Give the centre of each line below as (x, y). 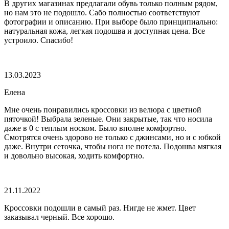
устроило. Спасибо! (39, 40)
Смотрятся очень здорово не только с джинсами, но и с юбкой (112, 137)
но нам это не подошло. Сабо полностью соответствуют (102, 12)
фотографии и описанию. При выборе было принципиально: (111, 21)
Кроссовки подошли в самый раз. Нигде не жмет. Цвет (100, 208)
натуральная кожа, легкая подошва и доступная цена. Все (105, 31)
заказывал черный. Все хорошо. (59, 217)
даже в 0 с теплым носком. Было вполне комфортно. (95, 128)
